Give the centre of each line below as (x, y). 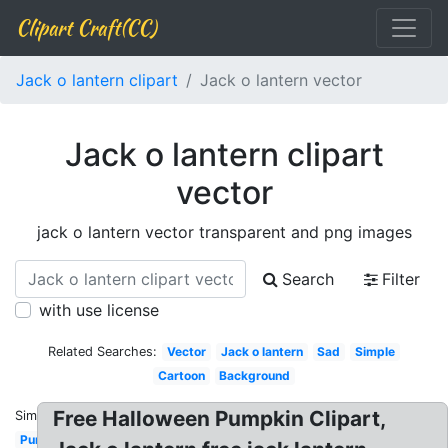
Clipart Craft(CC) (86, 27)
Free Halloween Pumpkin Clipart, (220, 418)
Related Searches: (103, 351)
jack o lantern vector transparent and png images (224, 232)
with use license (99, 310)
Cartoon (181, 375)
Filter (401, 279)
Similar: (37, 415)
